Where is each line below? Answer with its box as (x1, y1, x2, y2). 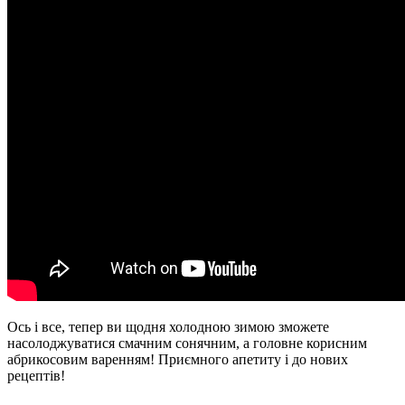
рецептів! (7, 367, 65, 383)
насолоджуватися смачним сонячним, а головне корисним (7, 334, 367, 351)
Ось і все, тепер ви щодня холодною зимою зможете (7, 318, 329, 334)
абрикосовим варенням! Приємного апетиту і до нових (7, 351, 348, 367)
